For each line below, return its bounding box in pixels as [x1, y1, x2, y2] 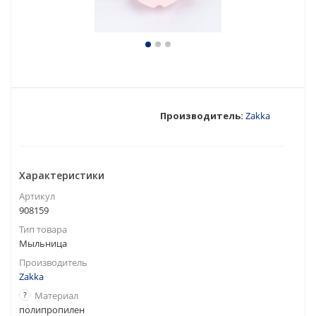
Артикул [19, 190, 55, 202]
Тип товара [19, 223, 67, 236]
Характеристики [19, 169, 104, 182]
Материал [35, 289, 78, 302]
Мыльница [19, 237, 67, 250]
